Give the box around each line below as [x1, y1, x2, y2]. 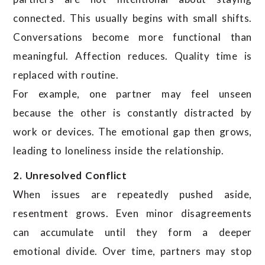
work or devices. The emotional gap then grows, [13, 125, 252, 138]
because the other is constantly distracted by [13, 106, 252, 119]
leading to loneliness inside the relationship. [13, 144, 224, 157]
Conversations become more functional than [13, 31, 252, 44]
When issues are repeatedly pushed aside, [13, 188, 252, 201]
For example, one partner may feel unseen [13, 88, 252, 101]
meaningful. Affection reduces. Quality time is [13, 50, 252, 63]
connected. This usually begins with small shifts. [13, 12, 252, 25]
